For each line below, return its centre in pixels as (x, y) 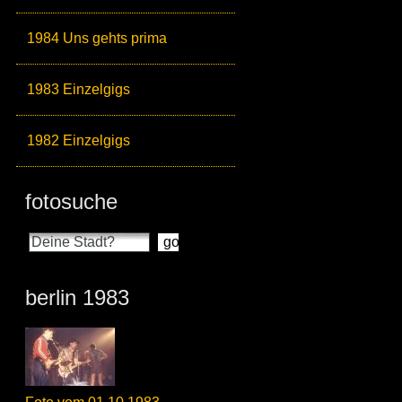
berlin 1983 (77, 298)
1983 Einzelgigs (79, 90)
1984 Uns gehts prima (97, 39)
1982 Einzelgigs (79, 141)
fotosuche (71, 202)
